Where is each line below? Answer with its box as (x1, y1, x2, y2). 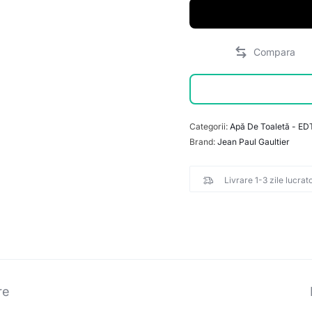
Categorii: (189, 120, 231, 132)
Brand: (189, 136, 218, 147)
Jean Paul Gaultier (217, 136, 290, 147)
